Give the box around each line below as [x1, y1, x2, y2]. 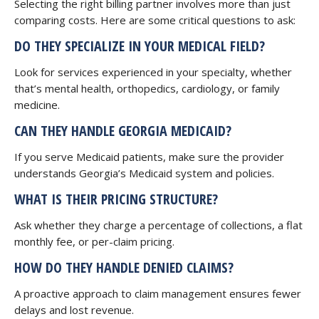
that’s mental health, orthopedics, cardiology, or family [14, 81, 280, 95]
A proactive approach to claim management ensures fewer [14, 286, 301, 300]
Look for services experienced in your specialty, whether [14, 65, 292, 79]
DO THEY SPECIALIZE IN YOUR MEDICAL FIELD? [14, 36, 265, 56]
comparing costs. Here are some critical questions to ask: [14, 13, 296, 27]
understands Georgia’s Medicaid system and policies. [14, 166, 274, 180]
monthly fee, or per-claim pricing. [14, 234, 174, 249]
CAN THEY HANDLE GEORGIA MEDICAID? [14, 121, 231, 140]
